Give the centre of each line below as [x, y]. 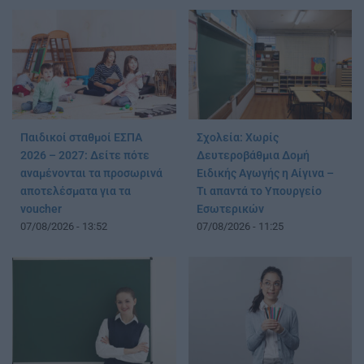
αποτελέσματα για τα [76, 191]
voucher [41, 209]
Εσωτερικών [230, 209]
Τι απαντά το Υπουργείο [259, 191]
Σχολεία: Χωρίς [237, 137]
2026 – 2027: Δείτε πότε [85, 155]
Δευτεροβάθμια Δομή [253, 155]
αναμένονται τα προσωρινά [91, 173]
